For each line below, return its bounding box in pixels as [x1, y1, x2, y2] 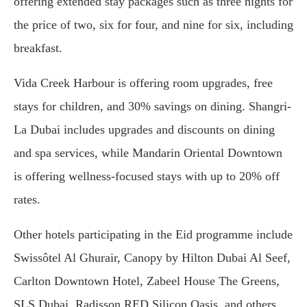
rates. [14, 193, 40, 207]
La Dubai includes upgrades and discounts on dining [14, 123, 275, 137]
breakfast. [14, 41, 62, 56]
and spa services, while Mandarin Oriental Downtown [14, 146, 282, 160]
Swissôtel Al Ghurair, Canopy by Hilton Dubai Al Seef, [14, 251, 291, 265]
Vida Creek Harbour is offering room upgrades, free [14, 76, 273, 90]
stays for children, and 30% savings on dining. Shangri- [14, 99, 291, 114]
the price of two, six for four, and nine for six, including [14, 18, 293, 32]
